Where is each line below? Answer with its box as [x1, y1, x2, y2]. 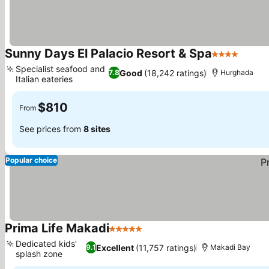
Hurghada [220, 68, 254, 77]
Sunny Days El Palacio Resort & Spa [5, 46, 212, 61]
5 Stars [109, 229, 141, 241]
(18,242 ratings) [144, 67, 207, 78]
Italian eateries [16, 74, 73, 84]
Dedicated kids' [16, 238, 77, 249]
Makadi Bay [210, 243, 251, 252]
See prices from [19, 123, 83, 134]
